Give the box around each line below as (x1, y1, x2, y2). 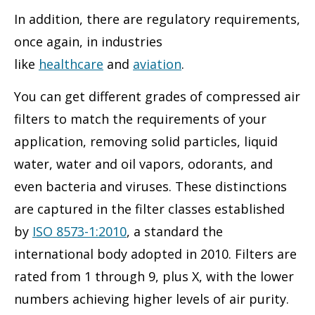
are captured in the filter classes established (14, 200, 285, 218)
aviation (133, 55, 181, 72)
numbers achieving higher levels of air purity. (14, 290, 289, 308)
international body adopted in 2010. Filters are (14, 245, 297, 263)
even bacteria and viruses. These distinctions (14, 178, 287, 195)
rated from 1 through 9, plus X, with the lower (14, 268, 294, 285)
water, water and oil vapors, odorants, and (14, 155, 273, 173)
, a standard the (127, 223, 223, 240)
